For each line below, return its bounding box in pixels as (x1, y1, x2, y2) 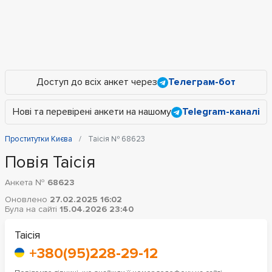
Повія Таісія (5, 152, 95, 172)
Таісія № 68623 (88, 134, 145, 144)
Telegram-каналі (182, 106, 260, 118)
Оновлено (5, 194, 50, 205)
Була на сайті (5, 204, 59, 214)
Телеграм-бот (168, 76, 236, 88)
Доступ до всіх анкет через (36, 76, 157, 88)
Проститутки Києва (5, 134, 72, 144)
